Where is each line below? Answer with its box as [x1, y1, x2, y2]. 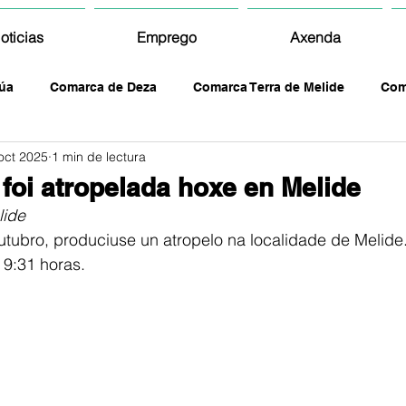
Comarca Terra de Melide [193, 79, 344, 94]
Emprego [136, 28, 197, 46]
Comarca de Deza [50, 79, 157, 94]
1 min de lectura [52, 148, 146, 165]
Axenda [289, 28, 341, 46]
